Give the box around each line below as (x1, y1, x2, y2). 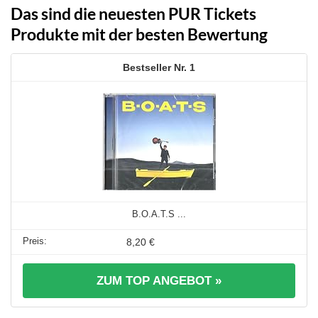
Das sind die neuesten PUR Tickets (11, 4, 256, 24)
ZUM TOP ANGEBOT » (97, 273, 221, 287)
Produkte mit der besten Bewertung (11, 24, 268, 45)
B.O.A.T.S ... (132, 208, 186, 219)
